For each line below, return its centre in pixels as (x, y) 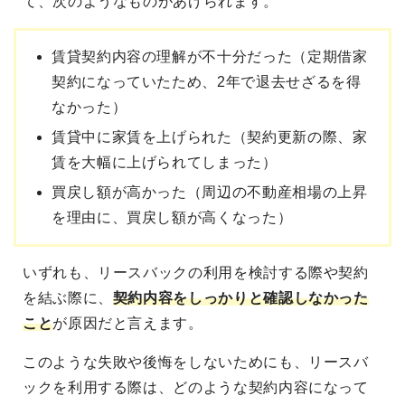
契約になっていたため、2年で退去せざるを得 (207, 82)
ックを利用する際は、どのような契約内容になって (196, 388)
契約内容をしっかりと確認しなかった (240, 298)
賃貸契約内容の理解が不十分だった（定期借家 (210, 57)
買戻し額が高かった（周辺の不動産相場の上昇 (210, 193)
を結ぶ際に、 (68, 298)
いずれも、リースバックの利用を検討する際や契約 (196, 273)
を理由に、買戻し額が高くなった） (172, 218)
